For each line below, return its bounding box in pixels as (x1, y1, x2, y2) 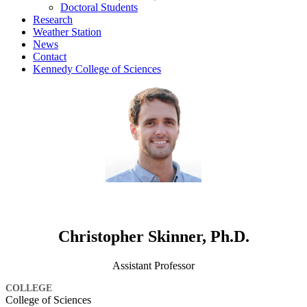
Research (33, 13, 73, 25)
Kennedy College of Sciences (33, 62, 161, 75)
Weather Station (33, 25, 101, 38)
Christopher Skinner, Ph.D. (58, 228, 249, 246)
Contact (33, 50, 66, 62)
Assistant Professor (112, 260, 195, 272)
